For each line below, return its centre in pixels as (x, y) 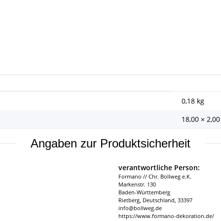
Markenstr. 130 (137, 184)
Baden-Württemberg (144, 192)
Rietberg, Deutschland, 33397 (155, 200)
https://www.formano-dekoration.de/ (166, 216)
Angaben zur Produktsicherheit (110, 143)
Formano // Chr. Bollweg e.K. (155, 176)
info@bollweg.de (140, 208)
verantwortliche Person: (159, 167)
